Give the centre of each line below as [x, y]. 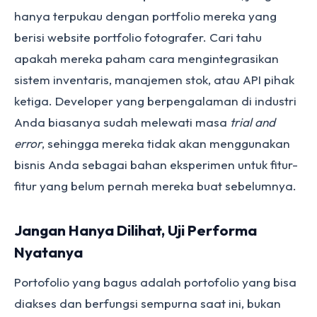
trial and [253, 122]
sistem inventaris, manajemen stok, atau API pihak [154, 80]
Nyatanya [48, 252]
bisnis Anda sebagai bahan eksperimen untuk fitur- [156, 165]
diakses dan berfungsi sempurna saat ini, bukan [148, 303]
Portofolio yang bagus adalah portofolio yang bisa [155, 282]
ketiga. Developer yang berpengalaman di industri [155, 101]
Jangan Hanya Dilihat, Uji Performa [136, 230]
